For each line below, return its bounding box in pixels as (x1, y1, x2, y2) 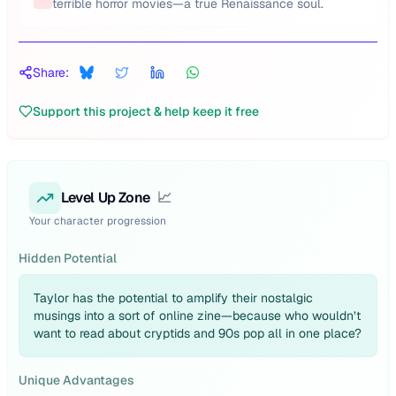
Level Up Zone (61, 188, 150, 207)
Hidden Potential (19, 250, 117, 266)
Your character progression (29, 214, 166, 228)
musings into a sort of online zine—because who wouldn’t (34, 308, 361, 324)
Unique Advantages (19, 372, 134, 388)
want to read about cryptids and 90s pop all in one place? (34, 325, 362, 341)
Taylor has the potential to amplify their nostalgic (34, 290, 313, 306)
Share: (33, 65, 69, 80)
